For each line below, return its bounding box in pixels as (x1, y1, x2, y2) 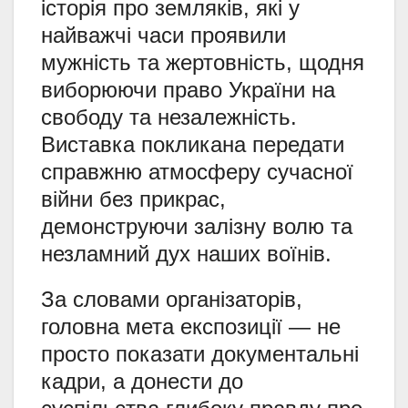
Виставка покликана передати (41, 132, 344, 158)
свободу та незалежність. (41, 105, 297, 130)
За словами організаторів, (41, 287, 302, 312)
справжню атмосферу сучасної (41, 159, 353, 185)
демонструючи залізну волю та (41, 214, 352, 240)
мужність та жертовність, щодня (41, 50, 364, 76)
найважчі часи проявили (41, 23, 286, 48)
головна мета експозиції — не (41, 314, 341, 340)
